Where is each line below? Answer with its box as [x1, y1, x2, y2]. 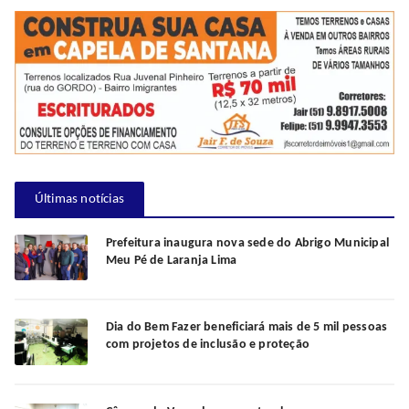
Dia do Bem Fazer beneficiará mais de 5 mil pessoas [105, 320, 388, 335]
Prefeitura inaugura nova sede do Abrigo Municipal [105, 236, 389, 250]
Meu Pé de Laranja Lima [105, 253, 237, 267]
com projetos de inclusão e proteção [105, 338, 310, 352]
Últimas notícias [34, 192, 125, 206]
